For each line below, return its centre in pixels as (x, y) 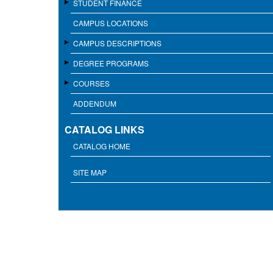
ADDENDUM (95, 104)
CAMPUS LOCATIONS (111, 23)
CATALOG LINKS (105, 130)
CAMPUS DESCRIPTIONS (117, 43)
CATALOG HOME (102, 146)
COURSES (91, 83)
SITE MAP (90, 172)
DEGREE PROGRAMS (111, 63)
